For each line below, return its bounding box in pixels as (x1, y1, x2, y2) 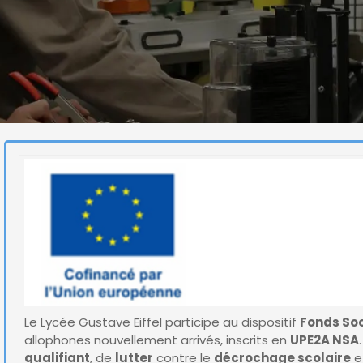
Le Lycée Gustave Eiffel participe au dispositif (24, 314, 300, 331)
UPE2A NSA (290, 331, 359, 348)
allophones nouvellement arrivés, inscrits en (24, 331, 290, 348)
